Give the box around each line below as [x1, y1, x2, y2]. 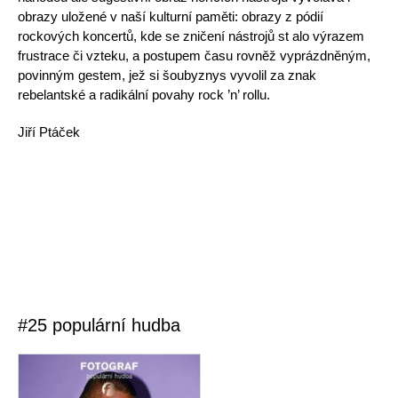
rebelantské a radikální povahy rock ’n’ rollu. [18, 87, 270, 102]
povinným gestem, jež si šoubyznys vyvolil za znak [18, 68, 316, 83]
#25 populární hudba [18, 315, 180, 335]
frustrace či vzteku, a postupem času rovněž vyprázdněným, [18, 48, 370, 63]
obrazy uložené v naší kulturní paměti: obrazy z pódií [18, 9, 323, 24]
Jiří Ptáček [18, 124, 80, 139]
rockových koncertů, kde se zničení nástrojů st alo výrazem [18, 28, 364, 44]
